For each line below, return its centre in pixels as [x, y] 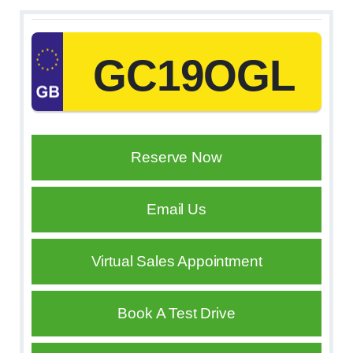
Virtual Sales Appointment [176, 262]
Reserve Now [176, 158]
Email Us [176, 210]
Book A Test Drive [176, 314]
